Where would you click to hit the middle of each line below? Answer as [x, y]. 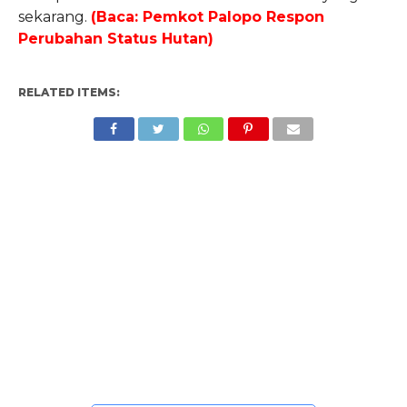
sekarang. [54, 16]
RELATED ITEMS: [69, 92]
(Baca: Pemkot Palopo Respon [207, 16]
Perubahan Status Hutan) [115, 38]
